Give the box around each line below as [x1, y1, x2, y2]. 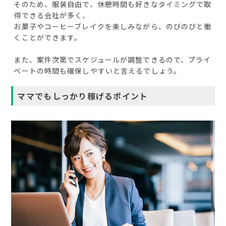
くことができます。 [14, 32, 82, 43]
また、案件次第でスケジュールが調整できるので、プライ [14, 54, 211, 65]
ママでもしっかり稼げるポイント [17, 90, 148, 102]
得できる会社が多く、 [14, 10, 90, 21]
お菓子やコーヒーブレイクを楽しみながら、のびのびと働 [14, 21, 212, 32]
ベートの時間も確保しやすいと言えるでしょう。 [14, 66, 182, 76]
